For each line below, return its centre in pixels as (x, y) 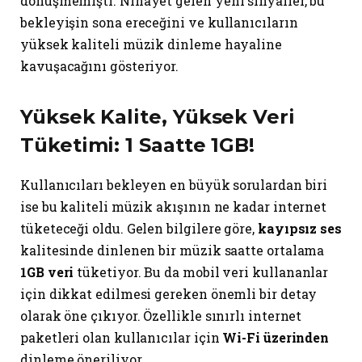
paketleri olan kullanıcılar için (122, 338)
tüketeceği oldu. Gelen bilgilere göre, (139, 229)
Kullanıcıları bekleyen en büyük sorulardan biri (174, 185)
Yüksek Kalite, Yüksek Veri (158, 117)
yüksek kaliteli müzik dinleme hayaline (151, 44)
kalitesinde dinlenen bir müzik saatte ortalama (173, 250)
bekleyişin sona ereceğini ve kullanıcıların (159, 22)
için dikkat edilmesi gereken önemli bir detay (169, 294)
